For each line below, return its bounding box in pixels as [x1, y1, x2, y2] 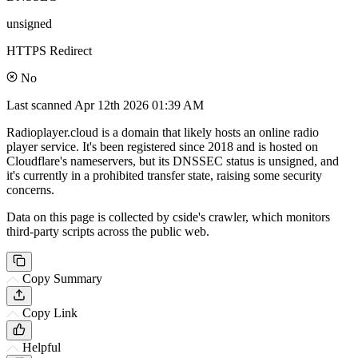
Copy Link [22, 305, 78, 320]
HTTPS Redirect [6, 43, 92, 58]
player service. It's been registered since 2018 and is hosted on [6, 139, 318, 153]
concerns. [6, 182, 54, 197]
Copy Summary [22, 271, 102, 285]
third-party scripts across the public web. [6, 224, 209, 238]
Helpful [22, 340, 61, 354]
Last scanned [6, 97, 74, 112]
